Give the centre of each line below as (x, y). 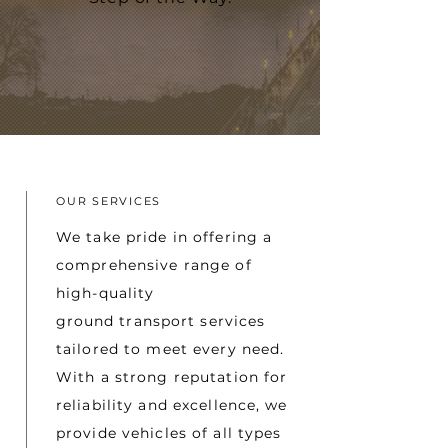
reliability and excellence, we (172, 405)
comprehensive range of (154, 265)
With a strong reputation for (172, 377)
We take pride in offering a (164, 237)
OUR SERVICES (109, 201)
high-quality (105, 293)
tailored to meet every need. (170, 349)
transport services (190, 321)
